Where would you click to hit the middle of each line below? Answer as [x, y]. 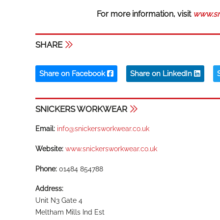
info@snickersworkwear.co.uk [103, 128]
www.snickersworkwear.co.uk [111, 149]
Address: [49, 189]
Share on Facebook [73, 73]
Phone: [46, 169]
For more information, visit [145, 14]
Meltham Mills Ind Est [70, 212]
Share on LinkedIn [162, 73]
